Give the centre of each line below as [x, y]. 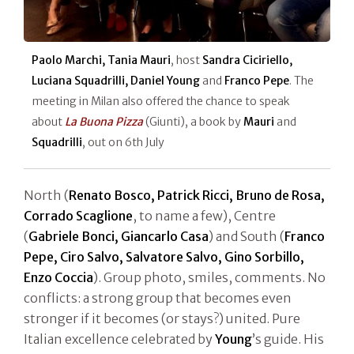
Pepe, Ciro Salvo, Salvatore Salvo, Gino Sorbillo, [164, 256]
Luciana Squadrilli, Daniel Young [117, 80]
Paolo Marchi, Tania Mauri [101, 60]
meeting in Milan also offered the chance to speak [161, 101]
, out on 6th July [123, 142]
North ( [46, 195]
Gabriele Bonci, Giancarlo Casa [119, 236]
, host [186, 60]
